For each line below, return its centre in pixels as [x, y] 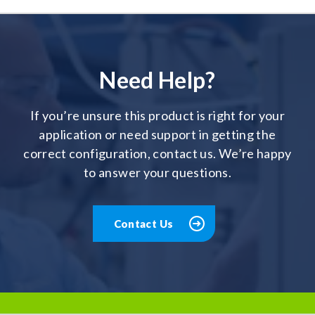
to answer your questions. [157, 173]
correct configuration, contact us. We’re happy [157, 154]
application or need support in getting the [157, 135]
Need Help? [157, 80]
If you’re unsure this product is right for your [157, 116]
